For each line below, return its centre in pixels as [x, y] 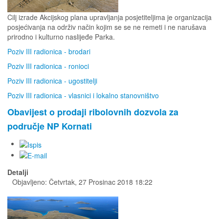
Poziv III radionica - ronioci [48, 66]
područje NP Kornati [50, 126]
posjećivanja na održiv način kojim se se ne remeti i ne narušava [107, 27]
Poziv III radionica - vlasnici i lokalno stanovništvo [83, 96]
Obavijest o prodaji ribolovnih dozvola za [93, 112]
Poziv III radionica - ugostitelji [52, 81]
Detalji [18, 172]
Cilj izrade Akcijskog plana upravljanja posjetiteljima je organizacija [109, 17]
